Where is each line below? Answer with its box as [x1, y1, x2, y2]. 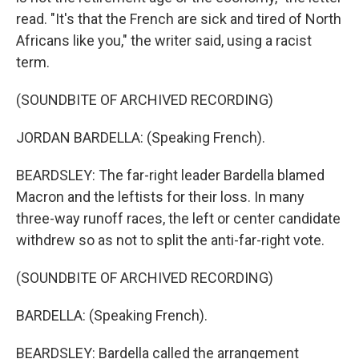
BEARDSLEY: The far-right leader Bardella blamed [16, 167, 325, 184]
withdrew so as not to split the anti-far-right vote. [16, 232, 325, 248]
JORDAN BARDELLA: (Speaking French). [16, 129, 265, 146]
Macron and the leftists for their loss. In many [16, 188, 305, 205]
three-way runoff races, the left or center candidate [16, 210, 341, 227]
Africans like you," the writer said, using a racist [16, 32, 312, 49]
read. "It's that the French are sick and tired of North [16, 10, 341, 27]
